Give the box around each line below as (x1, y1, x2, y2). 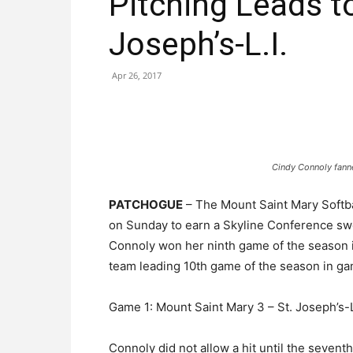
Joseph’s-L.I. (109, 25, 288, 63)
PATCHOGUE (109, 197, 183, 212)
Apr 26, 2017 (112, 69, 162, 81)
